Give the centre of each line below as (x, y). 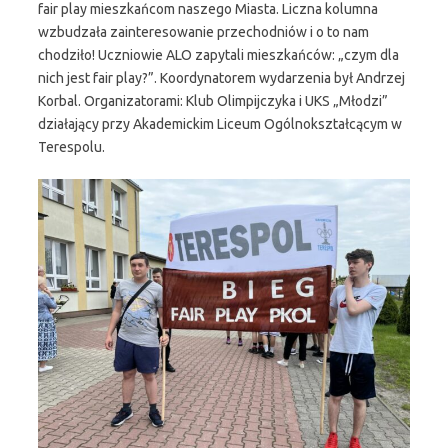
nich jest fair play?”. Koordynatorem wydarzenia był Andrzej (221, 78)
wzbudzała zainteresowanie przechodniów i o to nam (203, 32)
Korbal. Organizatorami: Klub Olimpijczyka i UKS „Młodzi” (213, 101)
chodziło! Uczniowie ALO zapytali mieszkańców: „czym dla (218, 55)
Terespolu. (71, 147)
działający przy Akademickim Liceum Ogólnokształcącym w (220, 124)
